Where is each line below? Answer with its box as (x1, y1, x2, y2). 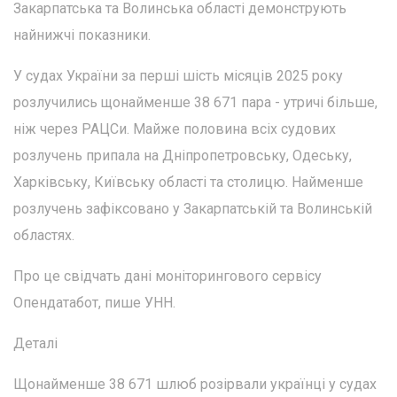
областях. (13, 226, 74, 244)
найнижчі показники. (13, 26, 151, 43)
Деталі (13, 334, 58, 352)
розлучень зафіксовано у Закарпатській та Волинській (13, 199, 372, 217)
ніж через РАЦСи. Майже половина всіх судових (13, 120, 336, 137)
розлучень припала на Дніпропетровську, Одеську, (13, 146, 352, 164)
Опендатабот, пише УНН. (13, 293, 175, 311)
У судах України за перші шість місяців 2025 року (13, 66, 343, 84)
